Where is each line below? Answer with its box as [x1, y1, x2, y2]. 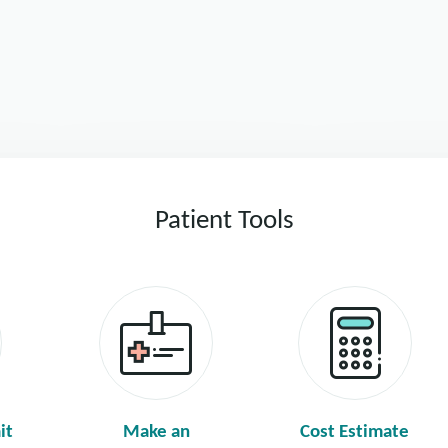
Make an [122, 423, 190, 443]
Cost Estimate [300, 423, 409, 443]
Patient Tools [154, 208, 294, 236]
